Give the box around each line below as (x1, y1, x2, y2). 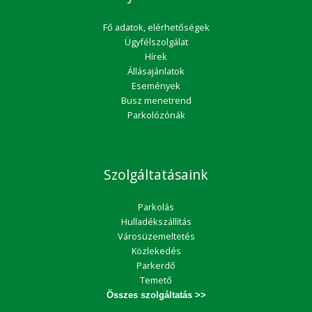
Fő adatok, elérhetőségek (102, 21, 210, 33)
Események (132, 79, 180, 92)
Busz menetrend (120, 94, 192, 107)
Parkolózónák (127, 109, 185, 121)
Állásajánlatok (127, 65, 185, 77)
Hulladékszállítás (120, 215, 192, 228)
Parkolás (138, 201, 174, 213)
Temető (140, 274, 172, 286)
